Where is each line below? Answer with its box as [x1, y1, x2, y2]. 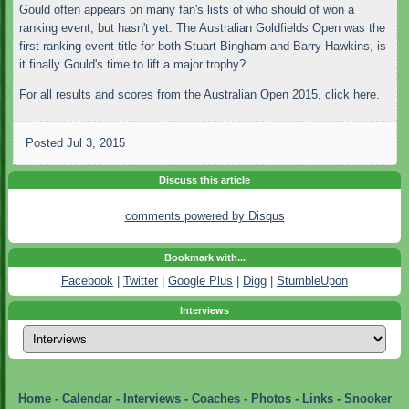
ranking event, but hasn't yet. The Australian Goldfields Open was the [18, 21, 385, 35]
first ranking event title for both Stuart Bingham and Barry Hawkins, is [18, 39, 386, 53]
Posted [25, 136, 67, 151]
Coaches [191, 391, 240, 405]
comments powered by [124, 208, 248, 223]
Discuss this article [159, 174, 250, 186]
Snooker [343, 391, 392, 405]
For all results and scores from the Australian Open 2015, [18, 88, 325, 102]
